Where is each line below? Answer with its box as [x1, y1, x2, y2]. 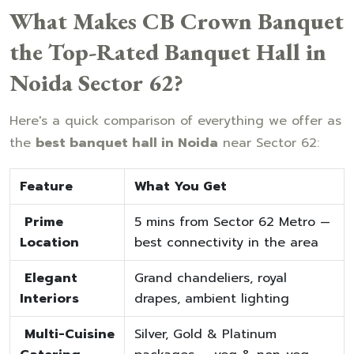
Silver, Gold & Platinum [134, 324, 277, 344]
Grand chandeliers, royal [134, 268, 287, 288]
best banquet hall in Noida [36, 133, 218, 153]
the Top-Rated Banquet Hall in [9, 36, 326, 67]
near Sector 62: [218, 133, 319, 153]
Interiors [20, 288, 79, 308]
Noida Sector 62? [9, 66, 183, 98]
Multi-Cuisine [24, 324, 115, 344]
